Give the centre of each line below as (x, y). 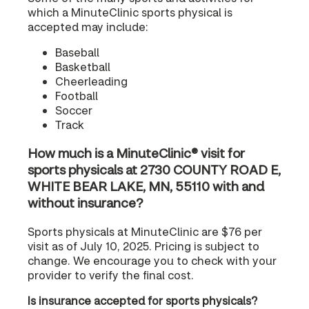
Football (77, 96)
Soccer (74, 110)
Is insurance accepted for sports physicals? (142, 300)
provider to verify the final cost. (111, 275)
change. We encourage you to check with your (152, 260)
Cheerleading (91, 81)
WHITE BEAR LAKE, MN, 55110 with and (146, 186)
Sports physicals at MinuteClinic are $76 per (145, 231)
